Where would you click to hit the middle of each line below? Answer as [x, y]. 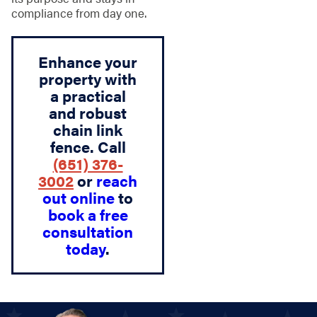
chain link [88, 130]
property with [88, 79]
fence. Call [88, 147]
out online [79, 198]
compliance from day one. [79, 13]
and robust [88, 113]
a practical [88, 96]
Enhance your [88, 62]
